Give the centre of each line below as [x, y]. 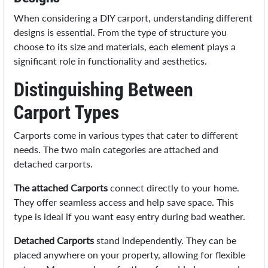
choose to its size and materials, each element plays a [125, 47]
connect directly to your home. [174, 188]
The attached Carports [61, 188]
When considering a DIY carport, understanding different [133, 18]
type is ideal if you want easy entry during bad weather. [130, 217]
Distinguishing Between [104, 89]
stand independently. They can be [165, 240]
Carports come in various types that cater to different [126, 135]
